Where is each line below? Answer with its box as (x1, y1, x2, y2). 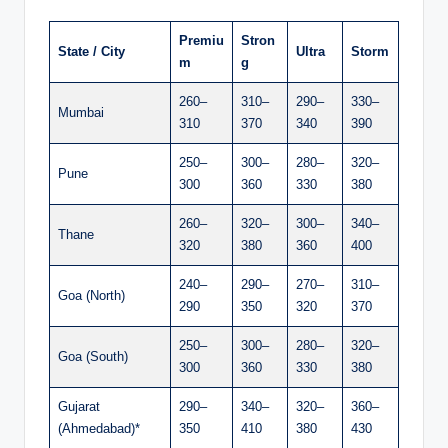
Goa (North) (58, 287, 125, 303)
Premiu (179, 32, 224, 48)
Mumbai (58, 104, 104, 120)
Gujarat (58, 398, 100, 414)
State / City (58, 43, 125, 59)
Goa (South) (58, 348, 128, 364)
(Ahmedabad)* (58, 420, 140, 436)
